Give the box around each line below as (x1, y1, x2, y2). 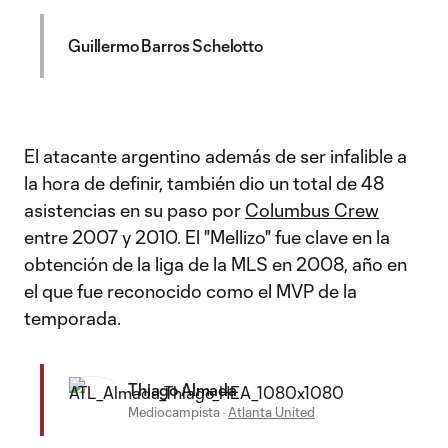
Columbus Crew (245, 199, 379, 221)
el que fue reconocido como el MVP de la (24, 280, 357, 302)
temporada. (24, 307, 121, 329)
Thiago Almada (128, 380, 237, 399)
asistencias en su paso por (24, 199, 245, 221)
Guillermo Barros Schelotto (68, 36, 263, 55)
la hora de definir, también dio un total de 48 (24, 172, 384, 194)
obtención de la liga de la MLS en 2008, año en (24, 253, 407, 275)
